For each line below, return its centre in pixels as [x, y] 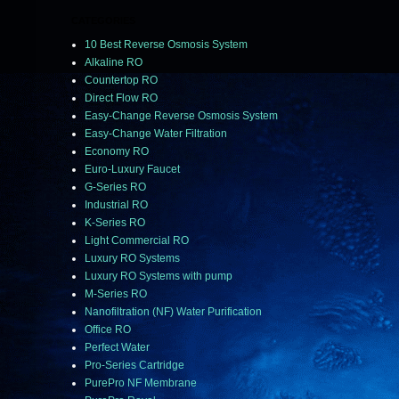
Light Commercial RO [137, 241]
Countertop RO [121, 81]
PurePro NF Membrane [141, 383]
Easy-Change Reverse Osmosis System [181, 116]
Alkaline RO [114, 63]
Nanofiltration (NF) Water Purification [173, 312]
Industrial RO [116, 205]
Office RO [108, 330]
